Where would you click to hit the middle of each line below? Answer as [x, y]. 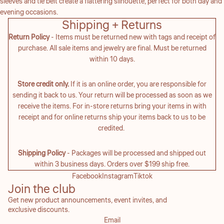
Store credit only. [43, 84]
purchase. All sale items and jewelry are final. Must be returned [112, 48]
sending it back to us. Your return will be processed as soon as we [112, 95]
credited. [112, 128]
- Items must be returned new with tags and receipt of [132, 37]
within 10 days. [112, 59]
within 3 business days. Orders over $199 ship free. [112, 164]
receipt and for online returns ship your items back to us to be [112, 117]
